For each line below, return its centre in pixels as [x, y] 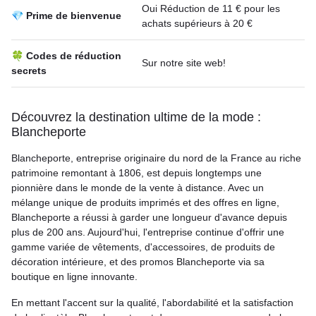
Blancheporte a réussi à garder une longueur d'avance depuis [149, 217]
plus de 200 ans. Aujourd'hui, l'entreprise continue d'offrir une [148, 232]
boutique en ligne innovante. [76, 276]
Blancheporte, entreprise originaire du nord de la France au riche [156, 158]
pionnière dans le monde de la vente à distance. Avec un [138, 188]
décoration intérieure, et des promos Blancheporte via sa [138, 262]
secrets [29, 71]
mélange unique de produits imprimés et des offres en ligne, [145, 202]
